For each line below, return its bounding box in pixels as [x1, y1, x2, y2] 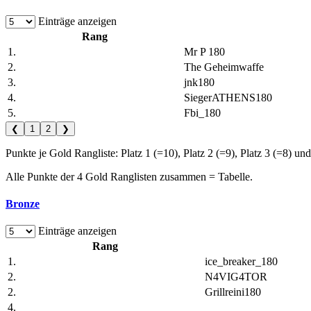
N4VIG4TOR [205, 271, 267, 283]
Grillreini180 [205, 286, 261, 299]
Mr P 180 [184, 45, 225, 58]
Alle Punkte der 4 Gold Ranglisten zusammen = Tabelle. [6, 170, 253, 183]
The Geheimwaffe [184, 60, 264, 73]
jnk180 [184, 76, 215, 88]
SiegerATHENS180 [184, 91, 272, 103]
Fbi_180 [184, 106, 221, 119]
